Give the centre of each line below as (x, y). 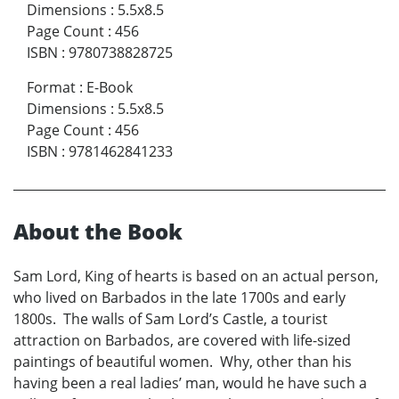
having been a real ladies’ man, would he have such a (190, 383)
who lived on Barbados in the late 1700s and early (179, 297)
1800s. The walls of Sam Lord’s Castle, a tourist (171, 318)
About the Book (98, 231)
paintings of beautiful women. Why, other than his (183, 361)
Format (51, 87)
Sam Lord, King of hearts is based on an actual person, (196, 276)
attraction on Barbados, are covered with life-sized (182, 340)
